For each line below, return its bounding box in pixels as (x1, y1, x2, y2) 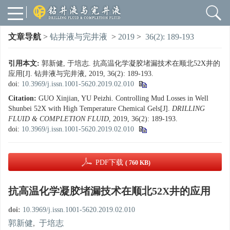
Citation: (8, 94, 36, 102)
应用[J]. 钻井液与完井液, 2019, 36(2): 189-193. (8, 70, 154, 78)
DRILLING (172, 105, 205, 112)
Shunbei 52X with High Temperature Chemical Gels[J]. (8, 105, 172, 112)
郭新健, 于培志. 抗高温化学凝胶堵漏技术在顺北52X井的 (42, 60, 220, 67)
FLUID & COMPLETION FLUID (8, 115, 109, 123)
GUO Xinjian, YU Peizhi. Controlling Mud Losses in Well (39, 94, 208, 102)
